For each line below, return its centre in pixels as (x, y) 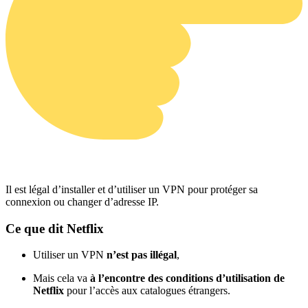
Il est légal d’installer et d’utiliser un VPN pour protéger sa (132, 189)
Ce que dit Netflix (55, 228)
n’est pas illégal (142, 255)
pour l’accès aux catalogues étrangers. (147, 291)
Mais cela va (62, 278)
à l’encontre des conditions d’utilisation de (187, 278)
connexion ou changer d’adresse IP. (82, 201)
